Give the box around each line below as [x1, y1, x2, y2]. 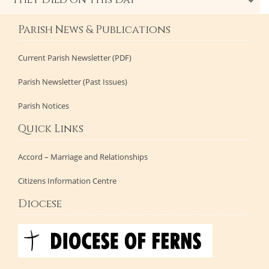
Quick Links [18, 122, 83, 137]
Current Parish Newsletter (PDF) [18, 52, 131, 64]
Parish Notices [18, 100, 69, 112]
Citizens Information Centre [18, 175, 116, 187]
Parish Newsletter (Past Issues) [18, 76, 127, 88]
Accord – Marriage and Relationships [18, 151, 148, 163]
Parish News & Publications [18, 23, 171, 38]
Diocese [18, 197, 62, 212]
